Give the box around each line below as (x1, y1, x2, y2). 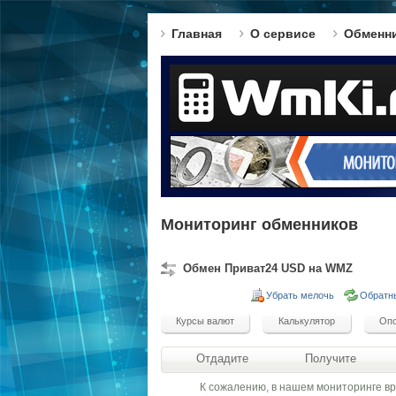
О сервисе (250, 27, 316, 41)
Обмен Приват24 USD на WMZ (183, 262, 353, 275)
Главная (171, 27, 222, 41)
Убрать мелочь (266, 290, 334, 301)
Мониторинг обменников (161, 216, 358, 233)
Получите (304, 352, 356, 365)
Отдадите (196, 352, 248, 365)
